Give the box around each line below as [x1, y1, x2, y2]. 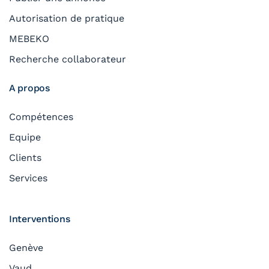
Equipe [9, 131, 41, 143]
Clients [9, 151, 41, 163]
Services [9, 172, 47, 184]
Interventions [9, 213, 70, 225]
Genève [9, 241, 43, 253]
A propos [9, 82, 50, 94]
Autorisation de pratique [9, 12, 124, 24]
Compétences [9, 110, 73, 122]
